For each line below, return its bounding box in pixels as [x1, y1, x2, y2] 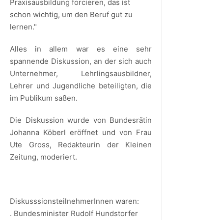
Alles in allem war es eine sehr [10, 44, 152, 54]
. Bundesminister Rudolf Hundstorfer [10, 208, 138, 218]
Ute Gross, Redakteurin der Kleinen [10, 139, 152, 149]
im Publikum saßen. [10, 93, 78, 103]
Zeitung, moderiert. [10, 152, 77, 162]
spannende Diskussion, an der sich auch [10, 56, 152, 66]
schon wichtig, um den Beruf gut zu [10, 9, 133, 19]
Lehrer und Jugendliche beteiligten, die [10, 81, 152, 90]
